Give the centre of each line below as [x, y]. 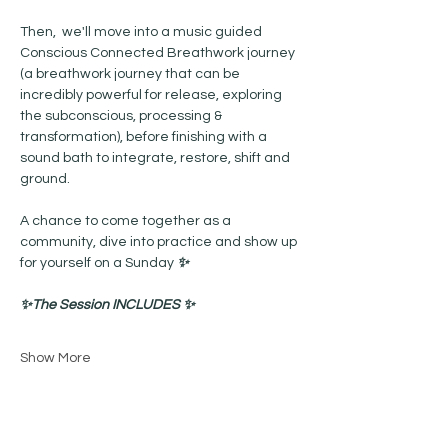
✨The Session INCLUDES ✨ [107, 305]
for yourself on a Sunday [98, 263]
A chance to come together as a [127, 221]
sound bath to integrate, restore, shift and [156, 158]
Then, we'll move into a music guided [142, 32]
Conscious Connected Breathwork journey [159, 53]
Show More [55, 358]
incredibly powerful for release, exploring [152, 95]
